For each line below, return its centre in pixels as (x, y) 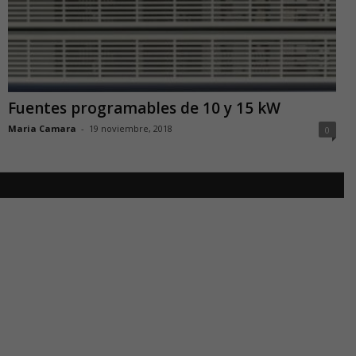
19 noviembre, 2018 (131, 129)
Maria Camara (42, 129)
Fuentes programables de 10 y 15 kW (144, 108)
